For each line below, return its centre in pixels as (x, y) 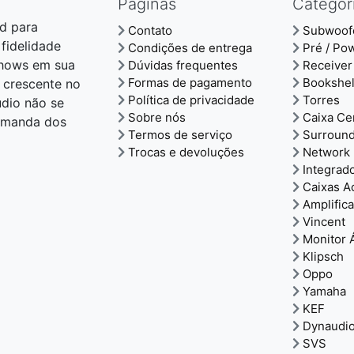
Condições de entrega (190, 48)
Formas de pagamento (190, 83)
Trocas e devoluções (186, 152)
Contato (150, 30)
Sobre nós (157, 117)
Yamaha (324, 291)
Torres (321, 100)
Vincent (324, 222)
